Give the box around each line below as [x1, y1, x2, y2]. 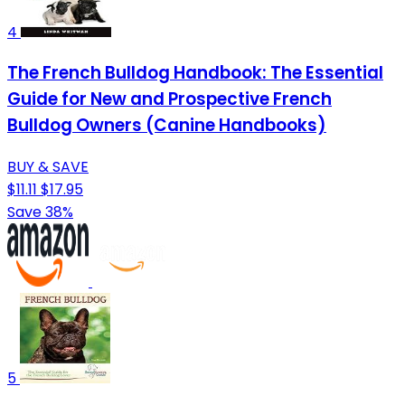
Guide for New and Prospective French [7, 87, 332, 112]
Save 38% [7, 202, 73, 223]
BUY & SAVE [7, 156, 89, 178]
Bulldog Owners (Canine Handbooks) [7, 113, 326, 138]
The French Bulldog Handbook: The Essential [7, 61, 383, 86]
